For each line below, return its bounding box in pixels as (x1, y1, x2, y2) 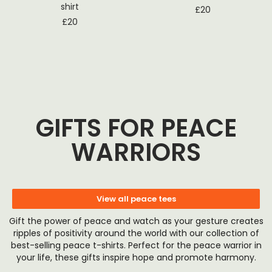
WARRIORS (71, 135, 201, 169)
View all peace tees (96, 192, 176, 205)
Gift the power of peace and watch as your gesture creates (8, 214, 263, 227)
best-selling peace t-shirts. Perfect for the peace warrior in (10, 239, 262, 251)
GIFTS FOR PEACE (35, 110, 237, 145)
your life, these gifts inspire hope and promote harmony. (16, 251, 256, 263)
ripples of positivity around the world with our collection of (13, 226, 259, 239)
